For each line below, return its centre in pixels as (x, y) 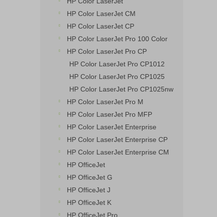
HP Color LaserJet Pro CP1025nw (121, 89)
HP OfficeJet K (89, 202)
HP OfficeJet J (89, 190)
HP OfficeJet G (90, 177)
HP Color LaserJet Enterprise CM (118, 152)
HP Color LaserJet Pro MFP (109, 114)
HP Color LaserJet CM (101, 14)
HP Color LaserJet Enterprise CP (117, 139)
